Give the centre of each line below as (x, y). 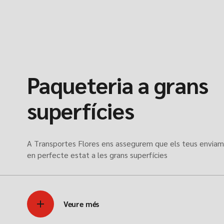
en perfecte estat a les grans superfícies (97, 155)
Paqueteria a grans (117, 85)
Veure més (81, 204)
